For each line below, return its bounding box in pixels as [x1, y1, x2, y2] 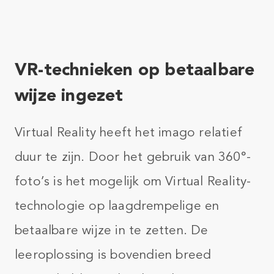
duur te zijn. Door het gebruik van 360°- [15, 149, 251, 165]
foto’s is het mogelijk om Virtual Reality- [15, 173, 251, 189]
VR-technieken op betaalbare [15, 58, 255, 80]
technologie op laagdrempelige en [15, 198, 220, 213]
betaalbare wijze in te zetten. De [15, 222, 209, 238]
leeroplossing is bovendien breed [15, 246, 212, 262]
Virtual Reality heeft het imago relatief [15, 124, 243, 140]
